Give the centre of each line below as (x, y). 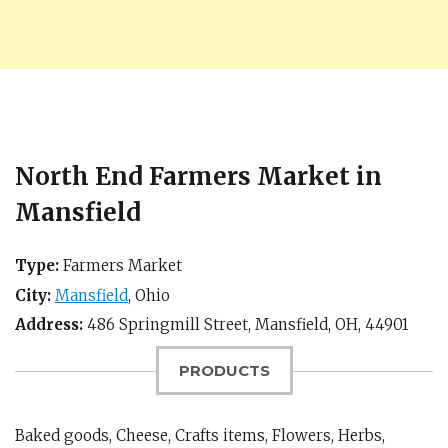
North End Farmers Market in (198, 176)
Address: (49, 324)
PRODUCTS (224, 370)
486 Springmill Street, (169, 324)
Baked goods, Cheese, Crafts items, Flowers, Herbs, (200, 435)
